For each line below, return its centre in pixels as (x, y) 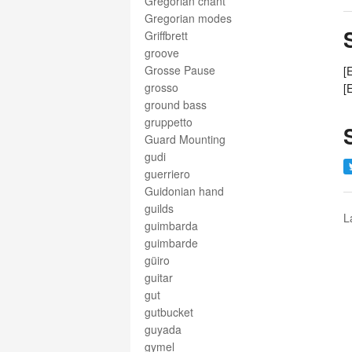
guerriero (167, 174)
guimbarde (171, 243)
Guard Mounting (185, 139)
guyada (163, 329)
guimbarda (171, 225)
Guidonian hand (184, 191)
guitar (159, 277)
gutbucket (169, 312)
